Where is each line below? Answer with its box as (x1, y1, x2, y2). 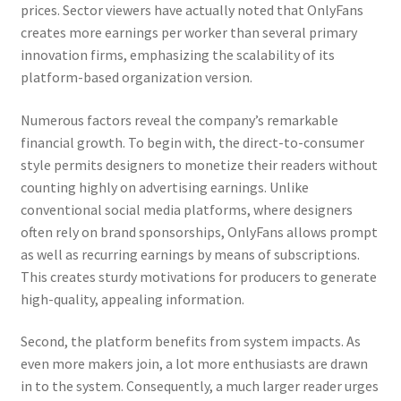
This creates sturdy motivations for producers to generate (20, 267, 377, 286)
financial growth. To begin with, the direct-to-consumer (20, 132, 364, 151)
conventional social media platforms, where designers (20, 200, 353, 218)
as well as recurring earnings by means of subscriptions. (20, 244, 360, 263)
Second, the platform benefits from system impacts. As (20, 332, 361, 351)
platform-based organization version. (20, 67, 252, 86)
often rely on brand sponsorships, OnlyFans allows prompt (20, 222, 378, 241)
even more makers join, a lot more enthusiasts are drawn (20, 354, 368, 373)
